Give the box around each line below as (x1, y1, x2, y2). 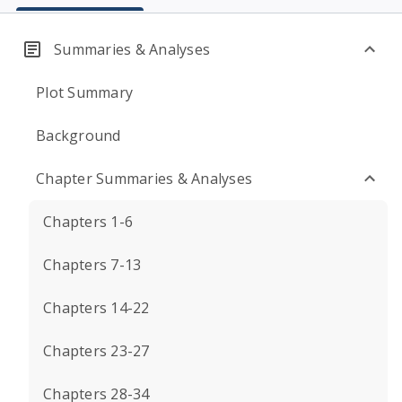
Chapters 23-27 (43, 341, 150, 361)
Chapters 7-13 (43, 255, 142, 275)
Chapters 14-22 (43, 298, 150, 318)
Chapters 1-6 (43, 212, 133, 232)
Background (36, 126, 121, 145)
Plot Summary (36, 83, 133, 102)
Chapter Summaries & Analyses (36, 169, 252, 188)
